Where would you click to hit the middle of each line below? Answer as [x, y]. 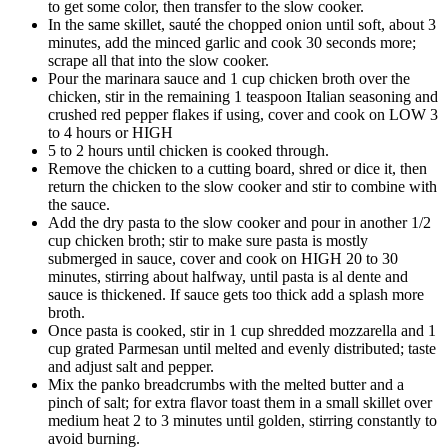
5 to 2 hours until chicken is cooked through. [188, 150]
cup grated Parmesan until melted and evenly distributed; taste [242, 348]
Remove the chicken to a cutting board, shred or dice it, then [237, 168]
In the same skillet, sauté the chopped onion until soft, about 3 [242, 24]
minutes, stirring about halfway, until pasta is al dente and [228, 276]
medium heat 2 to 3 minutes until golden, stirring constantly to [242, 420]
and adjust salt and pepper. [131, 366]
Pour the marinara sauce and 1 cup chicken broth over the [229, 78]
